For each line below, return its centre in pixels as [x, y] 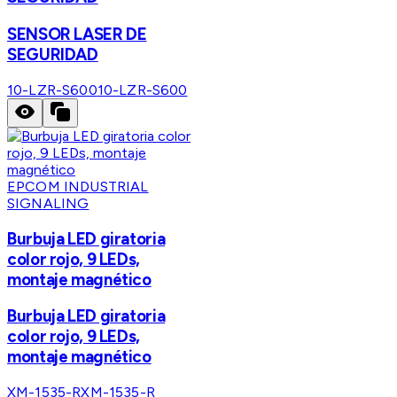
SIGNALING [48, 203]
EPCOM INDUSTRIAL [78, 186]
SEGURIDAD [53, 55]
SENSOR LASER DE [77, 35]
